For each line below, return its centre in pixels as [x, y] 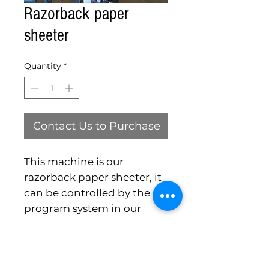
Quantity [43, 66]
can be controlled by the [87, 193]
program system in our [83, 208]
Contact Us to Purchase [97, 126]
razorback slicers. [69, 224]
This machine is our [74, 162]
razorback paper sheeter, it [93, 177]
